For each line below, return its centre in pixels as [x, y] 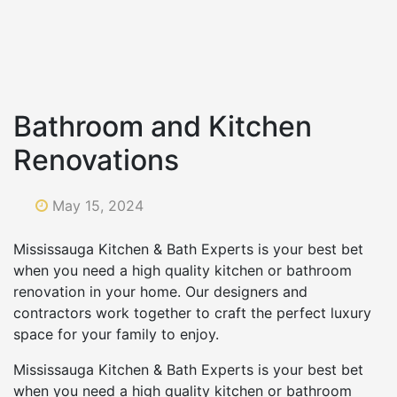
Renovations [96, 160]
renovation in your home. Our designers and [160, 291]
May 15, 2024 [98, 205]
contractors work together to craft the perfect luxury [192, 312]
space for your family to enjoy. [116, 334]
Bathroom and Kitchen [163, 126]
